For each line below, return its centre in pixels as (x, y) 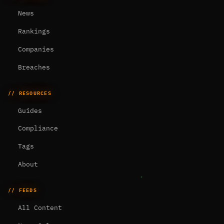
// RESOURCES (30, 92)
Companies (34, 49)
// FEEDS (22, 189)
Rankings (32, 31)
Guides (28, 110)
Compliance (36, 128)
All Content (38, 207)
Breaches (32, 67)
